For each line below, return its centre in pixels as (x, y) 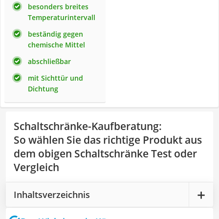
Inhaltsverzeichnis (52, 194)
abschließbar (49, 61)
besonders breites (58, 7)
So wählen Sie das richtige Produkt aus (108, 140)
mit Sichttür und (55, 78)
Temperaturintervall (62, 17)
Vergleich (36, 167)
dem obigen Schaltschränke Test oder (105, 153)
